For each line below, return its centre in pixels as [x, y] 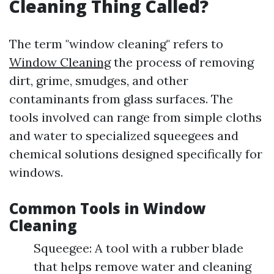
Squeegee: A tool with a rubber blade [139, 248]
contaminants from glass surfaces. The [121, 99]
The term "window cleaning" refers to [116, 44]
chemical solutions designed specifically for [136, 154]
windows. [36, 172]
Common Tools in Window [108, 208]
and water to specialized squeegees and [124, 135]
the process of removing [182, 62]
